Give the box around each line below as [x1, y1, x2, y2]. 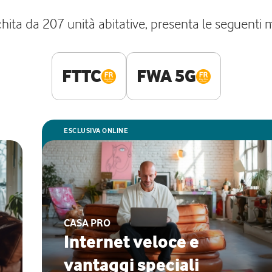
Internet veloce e [64, 231, 199, 252]
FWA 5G [136, 66, 196, 86]
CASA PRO [64, 217, 110, 229]
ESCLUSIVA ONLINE [64, 126, 128, 135]
